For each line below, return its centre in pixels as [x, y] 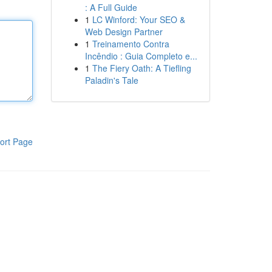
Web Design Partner [124, 32]
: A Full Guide [111, 7]
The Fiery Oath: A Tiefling [141, 68]
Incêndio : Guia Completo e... [141, 56]
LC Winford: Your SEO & [138, 19]
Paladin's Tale [111, 80]
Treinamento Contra [131, 44]
